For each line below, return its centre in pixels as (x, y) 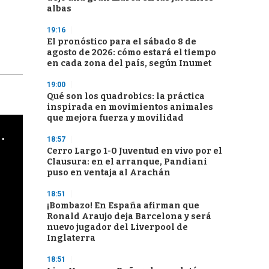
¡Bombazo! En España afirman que (123, 206)
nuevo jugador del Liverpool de (117, 227)
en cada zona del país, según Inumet (129, 63)
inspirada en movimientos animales (130, 107)
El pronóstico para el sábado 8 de (122, 42)
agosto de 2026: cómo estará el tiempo (131, 53)
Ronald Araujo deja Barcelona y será (129, 216)
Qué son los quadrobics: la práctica (126, 96)
